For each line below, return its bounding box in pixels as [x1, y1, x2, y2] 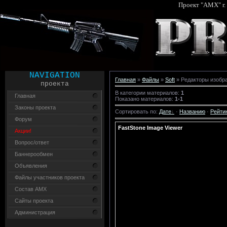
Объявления [15, 163, 47, 169]
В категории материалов [115, 89, 178, 96]
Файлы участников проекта [15, 174, 85, 180]
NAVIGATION [29, 71, 80, 80]
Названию [179, 108, 205, 115]
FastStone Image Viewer [118, 124, 182, 131]
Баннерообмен [15, 151, 53, 157]
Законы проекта [15, 104, 56, 110]
